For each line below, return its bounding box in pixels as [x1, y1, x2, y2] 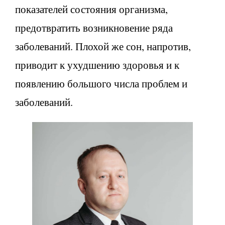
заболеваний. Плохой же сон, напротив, [15, 39, 191, 53]
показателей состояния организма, [15, 2, 168, 16]
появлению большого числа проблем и [15, 76, 187, 90]
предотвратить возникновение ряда [15, 20, 173, 35]
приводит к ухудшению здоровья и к [15, 57, 179, 72]
